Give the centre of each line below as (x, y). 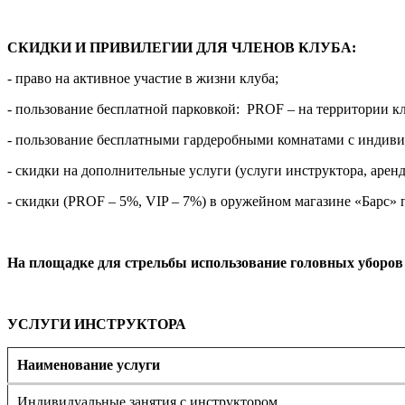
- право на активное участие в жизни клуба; (143, 78)
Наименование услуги (89, 364)
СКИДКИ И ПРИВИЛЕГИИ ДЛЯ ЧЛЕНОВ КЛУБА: (182, 47)
